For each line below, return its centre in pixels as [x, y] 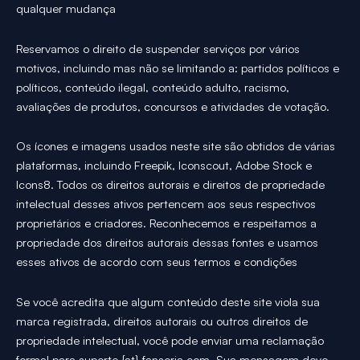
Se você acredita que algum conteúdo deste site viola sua [168, 301]
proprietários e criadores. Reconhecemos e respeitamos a [166, 223]
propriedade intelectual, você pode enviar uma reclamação [170, 340]
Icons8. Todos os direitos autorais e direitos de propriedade [170, 185]
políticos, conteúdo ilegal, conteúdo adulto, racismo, [153, 87]
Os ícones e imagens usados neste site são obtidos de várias [176, 146]
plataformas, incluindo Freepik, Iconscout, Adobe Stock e [164, 166]
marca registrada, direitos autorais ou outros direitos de [162, 321]
